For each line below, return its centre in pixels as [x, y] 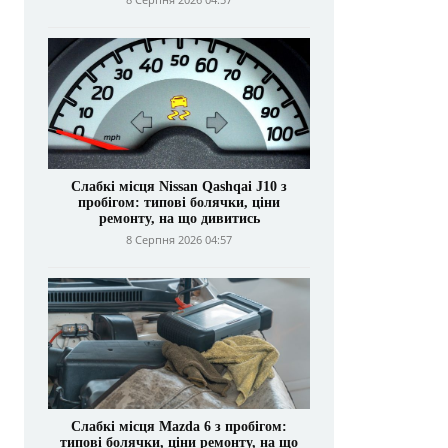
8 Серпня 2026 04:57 [179, 239]
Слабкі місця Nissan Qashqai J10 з [179, 186]
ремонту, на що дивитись [179, 218]
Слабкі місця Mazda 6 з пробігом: [179, 426]
